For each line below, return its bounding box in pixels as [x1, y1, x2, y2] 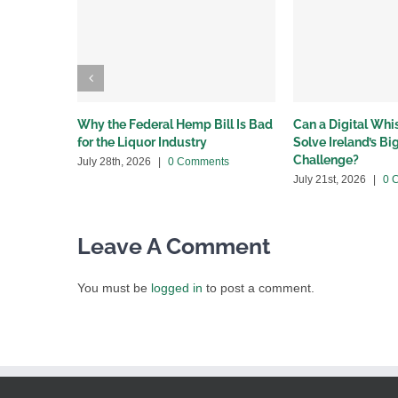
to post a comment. [203, 281, 314, 296]
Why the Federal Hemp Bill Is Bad [77, 117, 273, 132]
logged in [151, 281, 203, 296]
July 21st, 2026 [293, 173, 366, 187]
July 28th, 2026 [77, 155, 151, 169]
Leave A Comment [77, 233, 271, 260]
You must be [77, 281, 151, 296]
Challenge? [293, 153, 359, 168]
